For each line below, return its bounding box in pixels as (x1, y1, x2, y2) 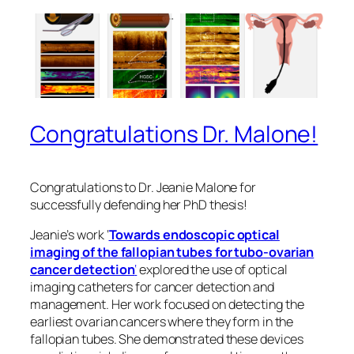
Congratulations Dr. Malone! (30, 119, 318, 150)
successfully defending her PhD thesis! (30, 196, 248, 213)
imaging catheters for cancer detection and (30, 278, 274, 296)
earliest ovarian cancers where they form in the (30, 313, 294, 331)
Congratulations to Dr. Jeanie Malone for (30, 179, 256, 196)
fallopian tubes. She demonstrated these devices (30, 330, 304, 348)
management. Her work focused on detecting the (30, 296, 304, 314)
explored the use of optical (137, 261, 288, 279)
